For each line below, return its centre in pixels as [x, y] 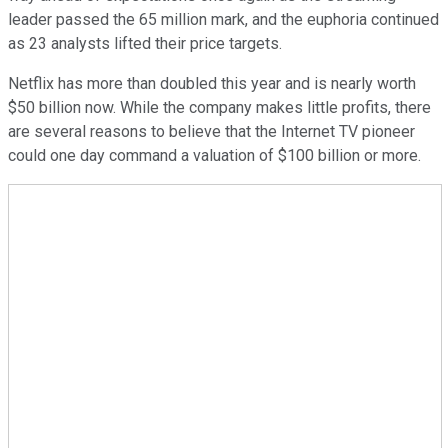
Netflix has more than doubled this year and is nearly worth [212, 83]
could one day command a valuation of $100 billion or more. [216, 155]
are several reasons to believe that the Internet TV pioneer [211, 131]
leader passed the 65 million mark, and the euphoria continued [223, 19]
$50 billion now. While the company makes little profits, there [219, 107]
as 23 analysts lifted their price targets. [145, 43]
